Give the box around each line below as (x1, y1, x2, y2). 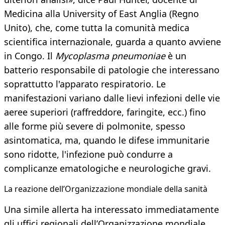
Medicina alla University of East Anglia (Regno (4, 8, 199, 20)
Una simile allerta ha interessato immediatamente (4, 203, 219, 216)
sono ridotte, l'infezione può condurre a (4, 148, 173, 161)
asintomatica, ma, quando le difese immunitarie (4, 134, 209, 147)
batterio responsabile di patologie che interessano (4, 64, 219, 76)
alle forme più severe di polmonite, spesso (4, 120, 185, 133)
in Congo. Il (4, 50, 55, 62)
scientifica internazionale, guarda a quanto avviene (4, 36, 221, 48)
